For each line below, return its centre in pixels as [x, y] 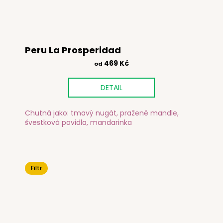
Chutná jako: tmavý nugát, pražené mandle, [102, 113]
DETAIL [111, 87]
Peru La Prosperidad [73, 50]
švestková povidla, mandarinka [78, 123]
